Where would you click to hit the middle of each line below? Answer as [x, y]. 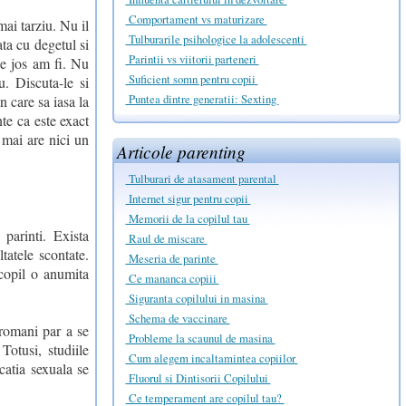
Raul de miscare [166, 239]
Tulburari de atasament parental [202, 179]
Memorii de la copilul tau [188, 219]
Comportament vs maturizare [196, 19]
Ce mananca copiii [172, 279]
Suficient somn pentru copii [192, 78]
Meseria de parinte [172, 259]
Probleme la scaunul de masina [200, 338]
